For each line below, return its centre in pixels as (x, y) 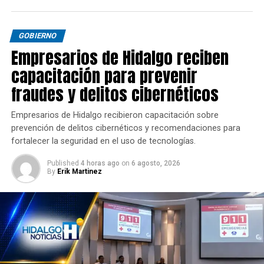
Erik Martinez (79, 172)
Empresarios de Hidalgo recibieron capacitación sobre (115, 115)
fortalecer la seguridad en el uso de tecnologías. (103, 141)
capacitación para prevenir (104, 76)
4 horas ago (100, 164)
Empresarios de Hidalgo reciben (120, 58)
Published (63, 164)
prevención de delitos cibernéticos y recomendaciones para (126, 128)
